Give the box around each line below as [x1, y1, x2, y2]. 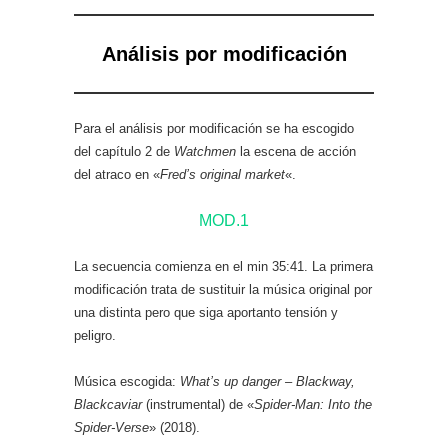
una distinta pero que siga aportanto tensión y [74, 305, 338, 320]
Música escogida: [74, 374, 180, 389]
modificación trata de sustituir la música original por [74, 282, 372, 297]
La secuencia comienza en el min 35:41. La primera [74, 259, 373, 274]
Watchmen [174, 144, 240, 159]
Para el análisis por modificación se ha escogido [74, 121, 354, 136]
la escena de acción [240, 144, 356, 159]
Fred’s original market [160, 167, 285, 182]
